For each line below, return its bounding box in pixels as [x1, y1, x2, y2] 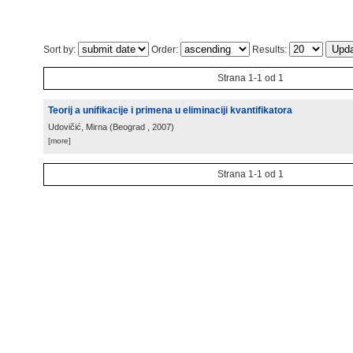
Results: [250, 44, 289, 55]
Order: [149, 44, 180, 55]
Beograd [113, 122, 145, 132]
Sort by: [43, 44, 78, 55]
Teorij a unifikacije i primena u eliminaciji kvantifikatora [48, 105, 292, 116]
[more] [48, 136, 71, 145]
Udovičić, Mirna [48, 122, 107, 132]
